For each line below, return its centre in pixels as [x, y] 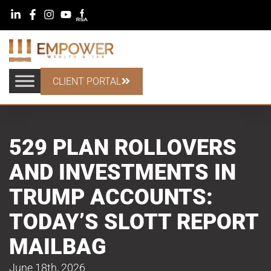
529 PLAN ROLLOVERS [123, 147]
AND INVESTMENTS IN [122, 172]
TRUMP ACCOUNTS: [111, 197]
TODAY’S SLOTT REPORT [134, 222]
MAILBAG [58, 247]
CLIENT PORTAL [87, 81]
